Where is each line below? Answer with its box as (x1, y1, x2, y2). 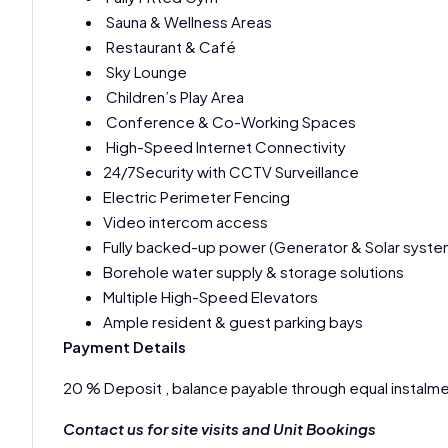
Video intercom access (103, 212, 268, 232)
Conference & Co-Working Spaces (103, 112, 356, 132)
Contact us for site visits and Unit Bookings (63, 419, 379, 439)
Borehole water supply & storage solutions (103, 262, 404, 282)
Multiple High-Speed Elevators (103, 287, 318, 307)
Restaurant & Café (103, 37, 236, 57)
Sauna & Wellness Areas (103, 12, 272, 32)
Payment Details (63, 337, 189, 357)
